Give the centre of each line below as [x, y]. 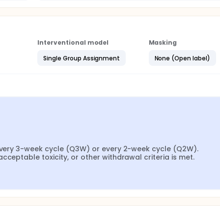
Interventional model [73, 42]
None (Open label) [182, 58]
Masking [163, 42]
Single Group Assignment [82, 58]
